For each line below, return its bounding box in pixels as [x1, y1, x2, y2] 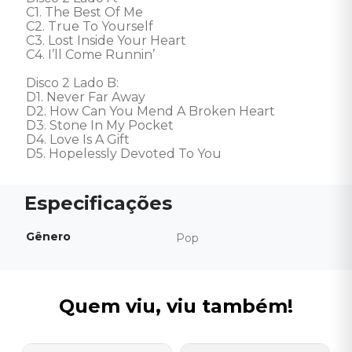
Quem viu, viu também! [59, 295, 293, 317]
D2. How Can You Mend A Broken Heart [26, 104, 278, 119]
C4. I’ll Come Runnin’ [26, 47, 158, 62]
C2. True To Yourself [26, 19, 156, 34]
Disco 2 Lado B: [26, 75, 122, 90]
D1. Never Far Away [26, 90, 148, 104]
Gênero [26, 229, 71, 244]
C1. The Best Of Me [26, 5, 146, 20]
